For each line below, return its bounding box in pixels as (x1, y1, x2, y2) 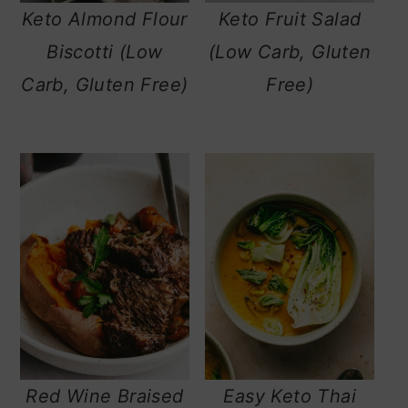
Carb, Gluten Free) (21, 74, 189, 97)
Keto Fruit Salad (218, 8, 362, 31)
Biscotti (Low (46, 41, 163, 64)
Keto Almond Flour (21, 8, 188, 31)
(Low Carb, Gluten (208, 41, 372, 64)
